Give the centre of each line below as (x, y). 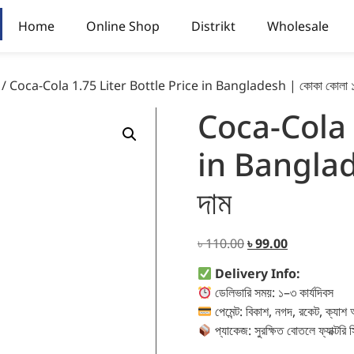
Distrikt (213, 26)
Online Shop (122, 26)
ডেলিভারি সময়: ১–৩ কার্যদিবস (273, 293)
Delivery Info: (258, 274)
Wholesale (298, 26)
